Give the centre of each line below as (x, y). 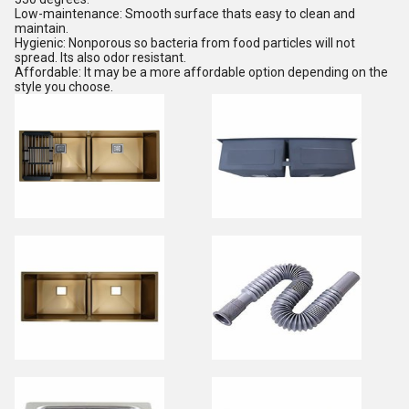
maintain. (42, 28)
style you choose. (64, 87)
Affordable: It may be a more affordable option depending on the (201, 72)
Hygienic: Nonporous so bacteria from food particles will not (185, 43)
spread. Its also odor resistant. (100, 58)
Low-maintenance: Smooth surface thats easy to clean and (185, 14)
